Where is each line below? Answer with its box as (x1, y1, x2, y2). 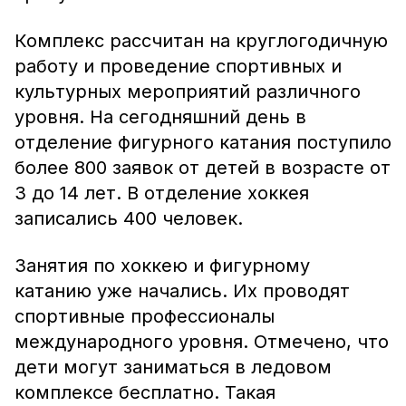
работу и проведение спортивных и (14, 55, 342, 77)
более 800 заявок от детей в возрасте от (14, 157, 391, 179)
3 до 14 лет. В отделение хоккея (14, 182, 309, 204)
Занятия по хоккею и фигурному (14, 255, 310, 276)
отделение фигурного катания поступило (14, 131, 391, 153)
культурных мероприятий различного (14, 81, 361, 102)
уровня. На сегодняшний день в (14, 106, 306, 128)
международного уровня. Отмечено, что (14, 331, 389, 353)
